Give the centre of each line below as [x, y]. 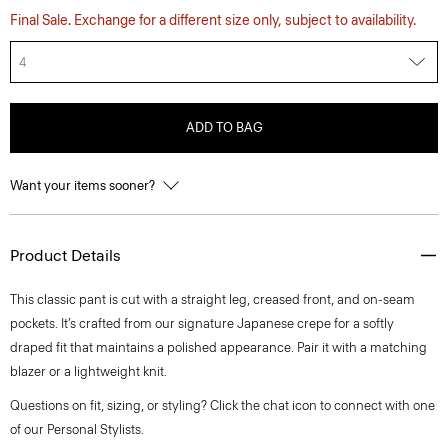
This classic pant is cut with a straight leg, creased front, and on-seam [212, 299]
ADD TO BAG [224, 127]
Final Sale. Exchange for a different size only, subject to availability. [213, 20]
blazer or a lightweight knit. [88, 371]
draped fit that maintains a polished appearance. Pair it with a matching [218, 347]
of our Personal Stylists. [77, 429]
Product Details [65, 255]
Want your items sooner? [84, 185]
